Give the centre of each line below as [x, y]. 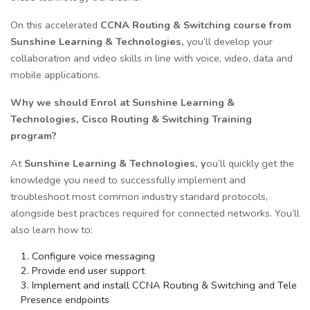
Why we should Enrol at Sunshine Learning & [122, 103]
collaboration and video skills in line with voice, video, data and [152, 58]
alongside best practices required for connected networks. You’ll [155, 213]
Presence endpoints [65, 300]
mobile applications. [55, 75]
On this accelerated [55, 25]
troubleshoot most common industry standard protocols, [139, 197]
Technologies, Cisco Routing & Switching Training [131, 119]
